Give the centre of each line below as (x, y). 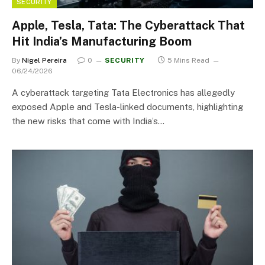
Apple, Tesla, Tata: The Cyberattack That (128, 25)
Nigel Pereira (44, 60)
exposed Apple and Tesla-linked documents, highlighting (127, 107)
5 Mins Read (188, 60)
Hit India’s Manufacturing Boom (102, 41)
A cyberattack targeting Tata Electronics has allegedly (123, 93)
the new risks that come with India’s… (88, 121)
